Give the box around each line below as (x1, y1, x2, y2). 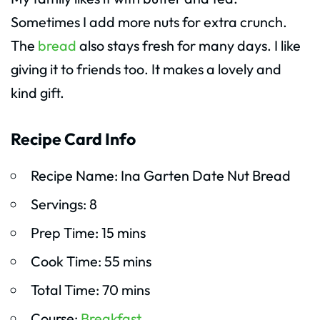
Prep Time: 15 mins (30, 224, 146, 242)
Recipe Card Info (11, 128, 136, 149)
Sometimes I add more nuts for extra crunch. (11, 12, 287, 31)
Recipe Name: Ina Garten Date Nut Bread (30, 166, 291, 185)
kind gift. (11, 83, 64, 101)
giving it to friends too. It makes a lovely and (11, 59, 281, 78)
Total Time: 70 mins (30, 281, 150, 299)
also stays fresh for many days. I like (76, 36, 301, 54)
